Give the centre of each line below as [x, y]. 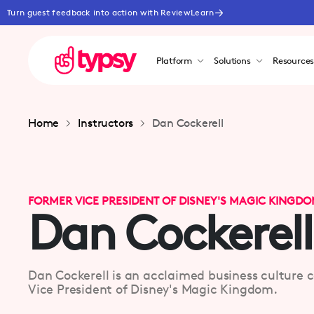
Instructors [106, 123]
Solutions [232, 60]
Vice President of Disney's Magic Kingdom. [153, 288]
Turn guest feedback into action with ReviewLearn [111, 12]
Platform [174, 60]
